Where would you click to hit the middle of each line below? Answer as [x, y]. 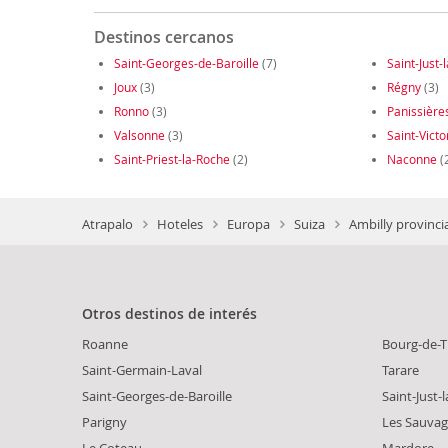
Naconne [411, 159]
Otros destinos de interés [169, 313]
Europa [248, 223]
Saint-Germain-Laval [142, 369]
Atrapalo [107, 223]
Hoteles [180, 223]
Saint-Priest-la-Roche [171, 159]
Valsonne [139, 135]
